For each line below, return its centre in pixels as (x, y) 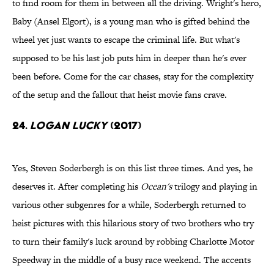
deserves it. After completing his (76, 187)
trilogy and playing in (215, 187)
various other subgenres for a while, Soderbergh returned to (129, 205)
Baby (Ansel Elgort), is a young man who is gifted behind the (131, 21)
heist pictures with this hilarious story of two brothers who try (133, 223)
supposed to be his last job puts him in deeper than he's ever (129, 58)
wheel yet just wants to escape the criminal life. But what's (126, 40)
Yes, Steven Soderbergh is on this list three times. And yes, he (132, 168)
